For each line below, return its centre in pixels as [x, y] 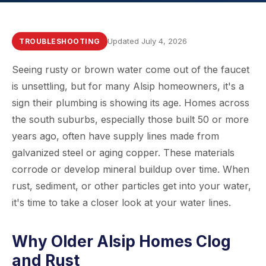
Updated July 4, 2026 [147, 41]
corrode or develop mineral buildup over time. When [131, 169]
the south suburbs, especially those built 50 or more [130, 119]
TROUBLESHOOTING [60, 41]
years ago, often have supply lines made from [115, 136]
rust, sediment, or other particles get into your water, [132, 186]
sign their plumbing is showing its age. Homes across [131, 103]
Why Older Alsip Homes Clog [121, 241]
